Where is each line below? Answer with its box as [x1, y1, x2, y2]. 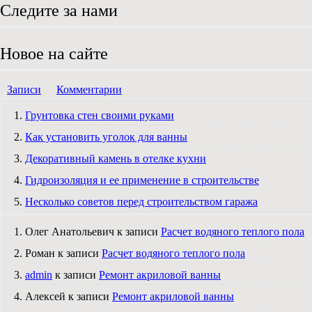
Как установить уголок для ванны [25, 130, 187, 143]
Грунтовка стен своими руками [25, 109, 174, 121]
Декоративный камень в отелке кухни [25, 152, 206, 164]
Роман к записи [25, 247, 102, 259]
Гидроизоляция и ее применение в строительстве [25, 173, 259, 186]
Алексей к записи [25, 290, 112, 302]
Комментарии [56, 83, 122, 95]
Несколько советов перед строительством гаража [25, 195, 258, 208]
